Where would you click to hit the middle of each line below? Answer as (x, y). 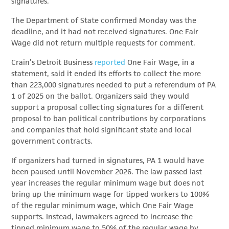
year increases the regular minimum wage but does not (108, 183)
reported (110, 62)
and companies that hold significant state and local (102, 130)
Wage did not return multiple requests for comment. (104, 43)
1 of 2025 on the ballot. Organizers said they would (100, 96)
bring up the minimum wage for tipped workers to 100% (110, 194)
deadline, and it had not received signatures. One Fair (105, 32)
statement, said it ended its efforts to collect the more (106, 74)
